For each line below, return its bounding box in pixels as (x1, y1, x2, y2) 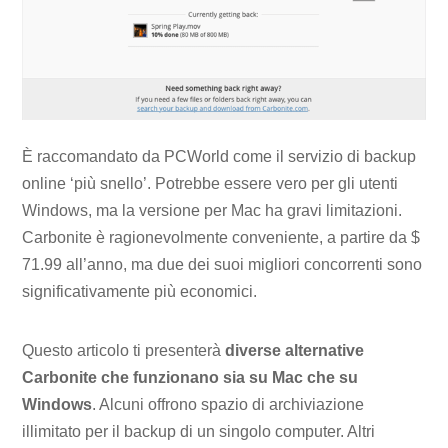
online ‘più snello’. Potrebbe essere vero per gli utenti (22, 174, 399, 192)
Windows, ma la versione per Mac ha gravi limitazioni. (22, 201, 403, 219)
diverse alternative (225, 342, 365, 360)
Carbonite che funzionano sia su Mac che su (22, 369, 359, 387)
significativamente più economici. (22, 282, 258, 300)
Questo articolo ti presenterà (22, 342, 226, 360)
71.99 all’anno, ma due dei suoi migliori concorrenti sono (22, 255, 423, 273)
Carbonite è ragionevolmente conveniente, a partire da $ (22, 228, 421, 246)
